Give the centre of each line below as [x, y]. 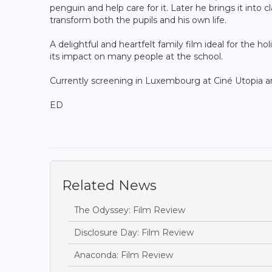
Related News [109, 185]
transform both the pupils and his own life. [139, 20]
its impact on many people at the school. [136, 56]
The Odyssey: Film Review [130, 210]
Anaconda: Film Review [124, 255]
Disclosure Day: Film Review [134, 232]
